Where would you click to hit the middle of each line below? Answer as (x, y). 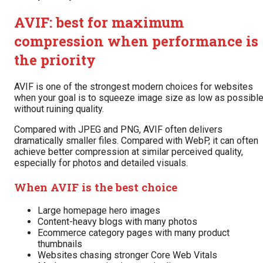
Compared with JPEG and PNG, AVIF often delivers (118, 129)
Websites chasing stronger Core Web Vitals (127, 255)
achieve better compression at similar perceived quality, (129, 151)
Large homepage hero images (99, 211)
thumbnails (60, 244)
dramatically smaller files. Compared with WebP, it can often (136, 140)
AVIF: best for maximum (99, 22)
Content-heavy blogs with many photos (117, 222)
